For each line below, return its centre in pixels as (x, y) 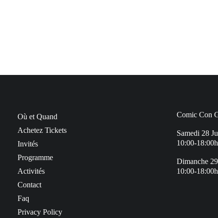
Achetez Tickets (42, 130)
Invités (28, 144)
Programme (35, 157)
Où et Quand (37, 117)
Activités (31, 171)
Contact (29, 185)
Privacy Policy (40, 212)
